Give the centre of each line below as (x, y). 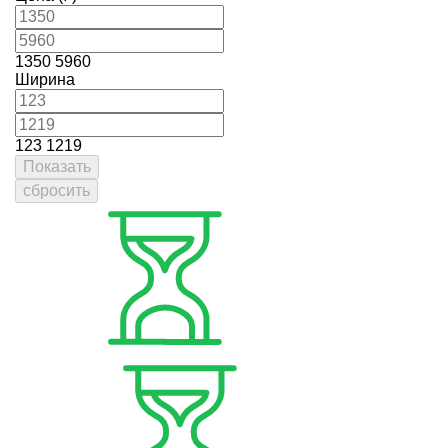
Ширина (45, 80)
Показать (57, 167)
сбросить (56, 191)
